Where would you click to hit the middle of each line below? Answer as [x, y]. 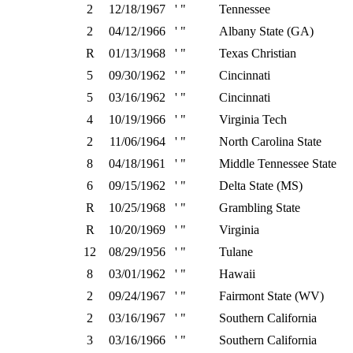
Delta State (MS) [261, 186]
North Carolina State [270, 141]
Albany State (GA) [266, 31]
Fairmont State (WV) [271, 296]
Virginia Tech [253, 119]
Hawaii [237, 274]
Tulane [236, 252]
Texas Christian [258, 53]
